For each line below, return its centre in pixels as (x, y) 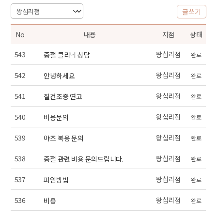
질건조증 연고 (63, 97)
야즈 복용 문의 (64, 138)
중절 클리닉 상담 (67, 55)
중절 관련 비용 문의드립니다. (84, 159)
